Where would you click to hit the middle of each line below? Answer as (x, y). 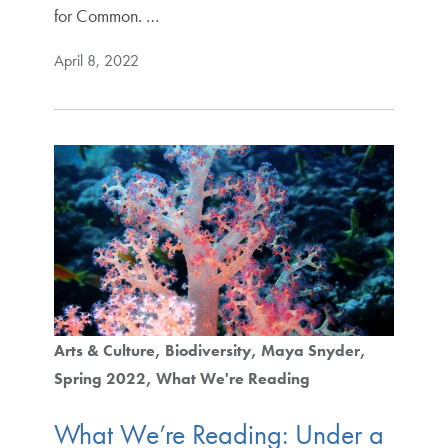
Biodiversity (207, 351)
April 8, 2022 (96, 60)
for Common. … (106, 15)
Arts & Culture (104, 351)
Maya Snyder (310, 351)
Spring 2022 (99, 379)
